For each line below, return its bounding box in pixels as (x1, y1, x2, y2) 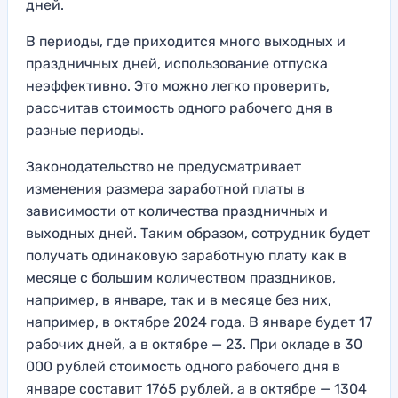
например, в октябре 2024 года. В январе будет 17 (26, 314, 372, 331)
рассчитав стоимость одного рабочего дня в (26, 99, 333, 117)
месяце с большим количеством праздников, (26, 269, 336, 287)
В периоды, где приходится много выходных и (26, 33, 346, 51)
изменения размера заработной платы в (26, 180, 305, 198)
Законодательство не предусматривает (26, 158, 301, 176)
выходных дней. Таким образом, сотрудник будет (26, 225, 370, 243)
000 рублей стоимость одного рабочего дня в (26, 358, 340, 376)
